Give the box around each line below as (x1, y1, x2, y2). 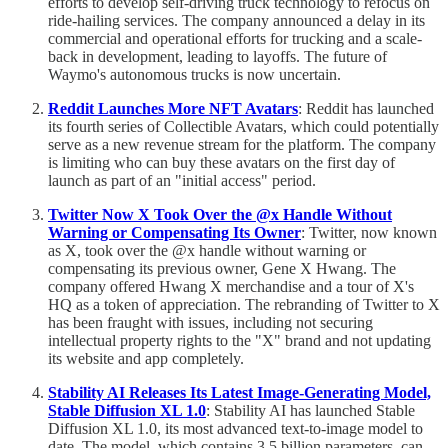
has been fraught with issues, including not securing (48, 313, 373, 331)
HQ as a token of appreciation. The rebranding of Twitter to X (48, 295, 440, 313)
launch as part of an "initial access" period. (48, 171, 316, 189)
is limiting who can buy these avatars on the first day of (48, 153, 395, 171)
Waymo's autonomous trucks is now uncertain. (48, 65, 341, 83)
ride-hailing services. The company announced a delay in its (48, 11, 425, 29)
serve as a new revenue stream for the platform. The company (48, 135, 436, 153)
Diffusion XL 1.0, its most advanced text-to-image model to (48, 419, 423, 437)
